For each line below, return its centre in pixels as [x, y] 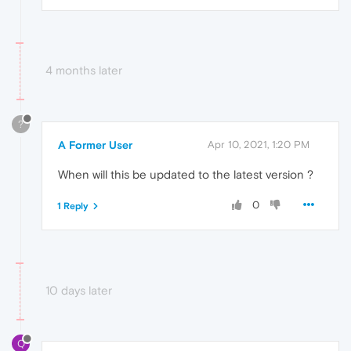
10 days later [79, 290]
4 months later [84, 70]
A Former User [95, 145]
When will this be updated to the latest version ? [186, 174]
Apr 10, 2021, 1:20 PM [259, 144]
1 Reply [73, 206]
